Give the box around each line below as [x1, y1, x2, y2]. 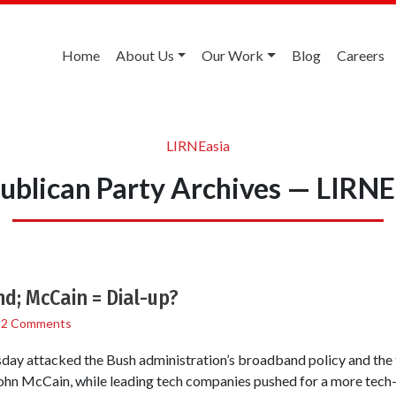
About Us [115, 47, 174, 64]
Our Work [202, 47, 264, 64]
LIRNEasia [166, 136, 230, 154]
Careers [337, 47, 385, 64]
